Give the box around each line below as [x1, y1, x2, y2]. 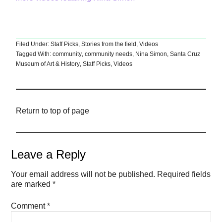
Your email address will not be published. [11, 170, 156, 179]
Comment [11, 202, 48, 211]
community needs [85, 51, 133, 58]
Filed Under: [16, 41, 51, 48]
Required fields [157, 170, 211, 179]
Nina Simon [135, 51, 167, 58]
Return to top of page [16, 107, 90, 115]
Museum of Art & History [16, 60, 80, 68]
